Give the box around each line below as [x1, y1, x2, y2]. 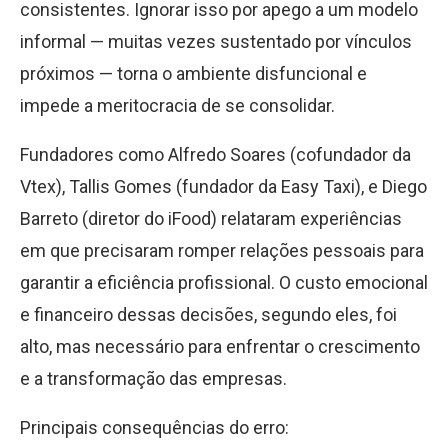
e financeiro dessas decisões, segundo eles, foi [20, 304, 397, 325]
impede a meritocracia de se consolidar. [20, 95, 335, 116]
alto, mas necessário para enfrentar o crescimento [20, 336, 420, 357]
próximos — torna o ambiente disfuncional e [20, 63, 367, 84]
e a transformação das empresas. [20, 368, 287, 389]
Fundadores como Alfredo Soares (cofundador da [20, 144, 411, 165]
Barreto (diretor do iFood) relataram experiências [20, 208, 402, 229]
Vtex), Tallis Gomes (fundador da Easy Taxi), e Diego [20, 176, 427, 197]
